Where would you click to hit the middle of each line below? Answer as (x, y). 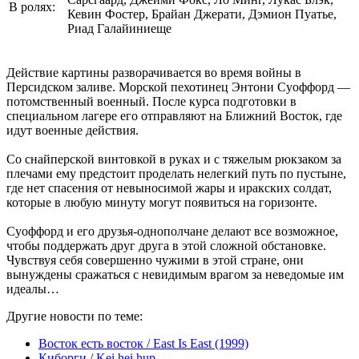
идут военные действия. (73, 130)
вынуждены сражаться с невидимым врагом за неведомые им (175, 274)
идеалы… (33, 288)
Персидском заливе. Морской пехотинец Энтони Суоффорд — (178, 87)
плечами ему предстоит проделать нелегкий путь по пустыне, (176, 173)
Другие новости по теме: (75, 316)
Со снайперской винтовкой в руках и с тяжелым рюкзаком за (174, 159)
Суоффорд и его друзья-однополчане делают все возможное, (172, 231)
